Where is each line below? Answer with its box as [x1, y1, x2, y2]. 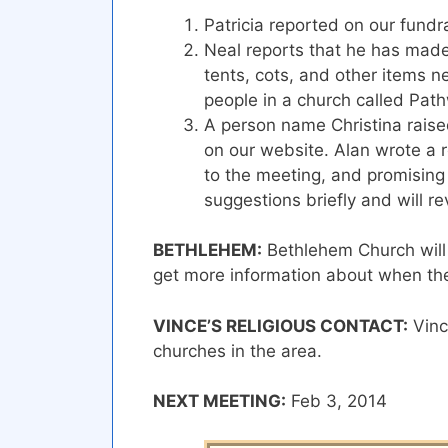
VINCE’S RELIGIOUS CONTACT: [153, 315, 408, 336]
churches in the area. [153, 340, 322, 361]
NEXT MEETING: [153, 391, 286, 412]
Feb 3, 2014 [286, 391, 387, 412]
